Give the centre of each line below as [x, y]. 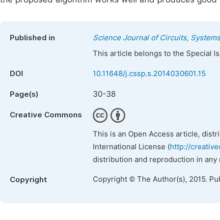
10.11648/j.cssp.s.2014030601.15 [149, 74]
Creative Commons [46, 115]
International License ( [131, 147]
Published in [32, 38]
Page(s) [24, 94]
